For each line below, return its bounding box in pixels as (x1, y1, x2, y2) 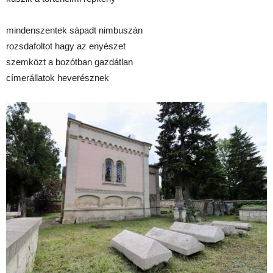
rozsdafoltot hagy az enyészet (6, 41, 126, 52)
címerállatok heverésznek (6, 73, 109, 83)
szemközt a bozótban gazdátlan (6, 57, 133, 68)
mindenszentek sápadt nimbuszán (6, 25, 143, 36)
